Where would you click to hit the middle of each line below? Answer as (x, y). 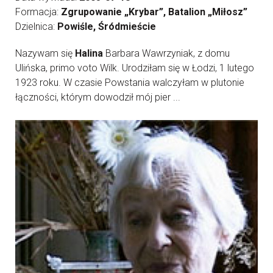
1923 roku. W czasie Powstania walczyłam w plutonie (130, 83)
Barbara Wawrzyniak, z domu (166, 53)
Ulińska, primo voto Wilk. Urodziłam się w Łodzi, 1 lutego (135, 68)
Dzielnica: (36, 27)
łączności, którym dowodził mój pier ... (98, 97)
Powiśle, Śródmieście (107, 27)
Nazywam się (45, 53)
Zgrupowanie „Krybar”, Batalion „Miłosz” (154, 12)
